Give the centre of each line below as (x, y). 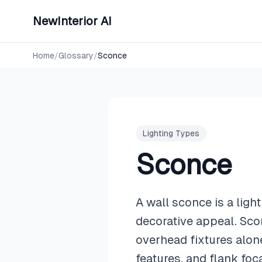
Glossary (76, 56)
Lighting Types (171, 133)
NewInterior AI (72, 21)
